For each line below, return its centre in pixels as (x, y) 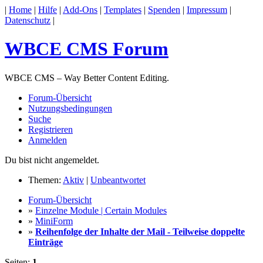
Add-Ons (80, 10)
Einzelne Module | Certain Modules (101, 210)
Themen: (45, 180)
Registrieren (50, 129)
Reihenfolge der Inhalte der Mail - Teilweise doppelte (140, 231)
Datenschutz (28, 20)
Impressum (207, 10)
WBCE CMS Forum (87, 49)
